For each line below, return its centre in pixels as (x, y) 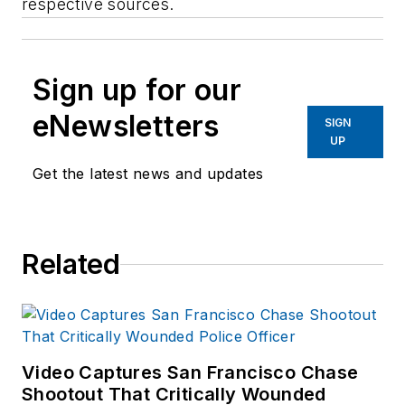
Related (71, 264)
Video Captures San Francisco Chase (190, 373)
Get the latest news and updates (148, 174)
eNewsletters (126, 127)
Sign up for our (137, 90)
